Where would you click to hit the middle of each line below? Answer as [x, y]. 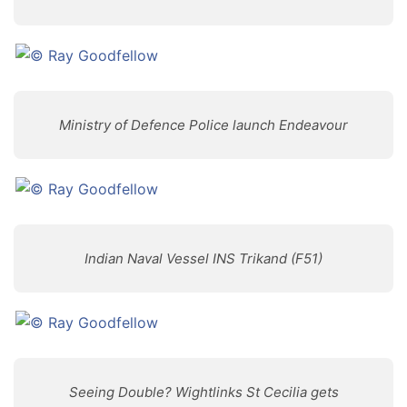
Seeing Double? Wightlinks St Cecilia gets [203, 392]
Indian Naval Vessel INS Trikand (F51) [203, 258]
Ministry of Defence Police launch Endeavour [203, 125]
